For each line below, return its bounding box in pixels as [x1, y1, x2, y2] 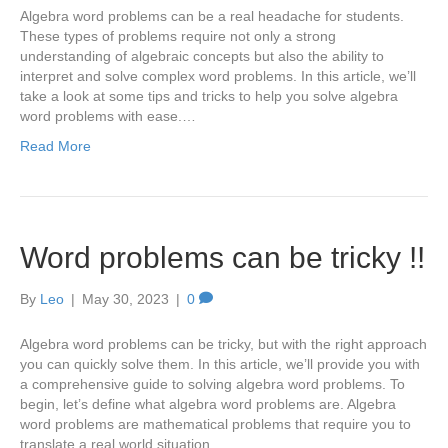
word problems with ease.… [20, 107, 196, 124]
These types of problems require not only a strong [20, 27, 336, 44]
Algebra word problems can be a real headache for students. [20, 7, 404, 24]
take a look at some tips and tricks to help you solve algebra [20, 87, 398, 104]
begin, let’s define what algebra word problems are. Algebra [20, 395, 396, 412]
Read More [20, 137, 91, 154]
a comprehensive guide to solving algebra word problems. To [20, 375, 405, 392]
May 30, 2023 [82, 290, 169, 307]
